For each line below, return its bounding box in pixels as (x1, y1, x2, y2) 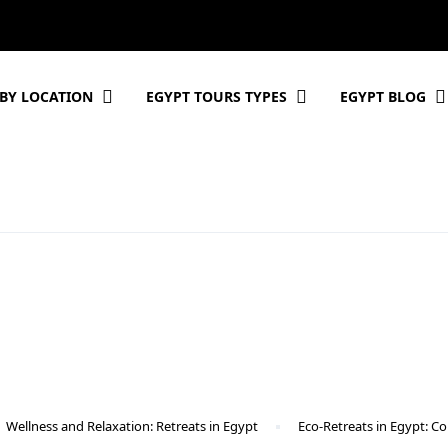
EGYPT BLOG (339, 87, 426, 106)
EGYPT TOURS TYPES (145, 87, 287, 106)
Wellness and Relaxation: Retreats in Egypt (6, 417, 258, 435)
